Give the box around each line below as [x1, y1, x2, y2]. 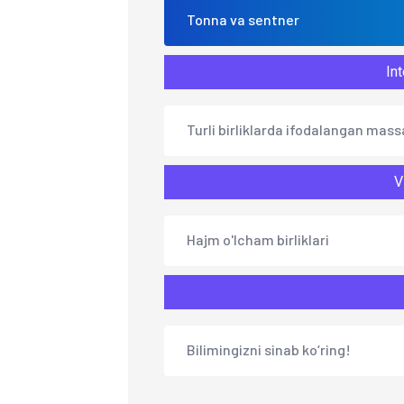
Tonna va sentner [187, 11, 299, 29]
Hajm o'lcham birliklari [187, 231, 329, 249]
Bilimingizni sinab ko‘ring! [187, 341, 351, 359]
